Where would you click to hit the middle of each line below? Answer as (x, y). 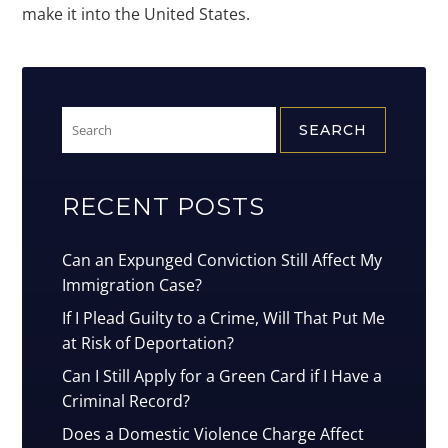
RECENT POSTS (164, 207)
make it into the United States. (136, 14)
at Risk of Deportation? (148, 343)
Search (88, 116)
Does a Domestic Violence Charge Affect (213, 434)
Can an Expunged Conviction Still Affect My (222, 260)
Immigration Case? (132, 285)
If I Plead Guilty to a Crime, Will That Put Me (224, 318)
